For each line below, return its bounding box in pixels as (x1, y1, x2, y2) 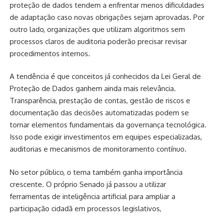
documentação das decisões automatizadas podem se (10, 108, 189, 117)
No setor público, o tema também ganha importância (10, 167, 183, 177)
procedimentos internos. (10, 48, 90, 58)
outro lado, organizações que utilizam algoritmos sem (10, 24, 185, 34)
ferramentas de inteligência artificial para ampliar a (10, 191, 175, 201)
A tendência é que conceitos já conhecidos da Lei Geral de (10, 72, 201, 81)
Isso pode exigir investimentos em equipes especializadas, (10, 132, 202, 141)
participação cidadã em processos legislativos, (10, 203, 161, 213)
